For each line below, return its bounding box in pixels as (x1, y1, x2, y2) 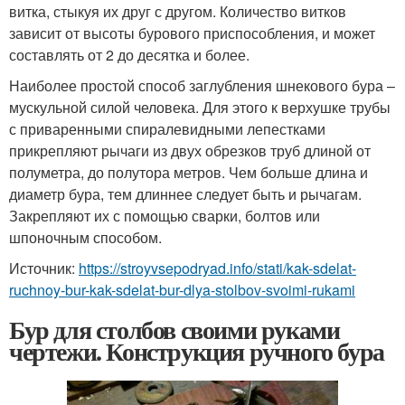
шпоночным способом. (9, 227, 162, 249)
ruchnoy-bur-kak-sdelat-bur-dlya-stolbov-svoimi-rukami (9, 279, 355, 301)
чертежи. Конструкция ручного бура (9, 333, 384, 371)
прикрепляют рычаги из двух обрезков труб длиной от (9, 140, 371, 162)
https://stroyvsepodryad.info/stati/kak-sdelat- (79, 258, 356, 279)
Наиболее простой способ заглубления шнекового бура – (9, 75, 395, 97)
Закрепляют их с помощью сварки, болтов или (9, 205, 320, 227)
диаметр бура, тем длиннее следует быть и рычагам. (9, 184, 362, 205)
